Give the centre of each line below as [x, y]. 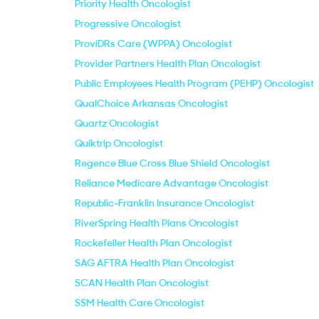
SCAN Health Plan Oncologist [142, 283]
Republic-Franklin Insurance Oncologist [164, 203]
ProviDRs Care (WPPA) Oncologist [153, 43]
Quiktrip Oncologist [119, 143]
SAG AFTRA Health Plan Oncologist [155, 263]
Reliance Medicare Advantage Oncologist [172, 183]
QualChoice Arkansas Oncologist [151, 103]
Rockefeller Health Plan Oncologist [153, 243]
